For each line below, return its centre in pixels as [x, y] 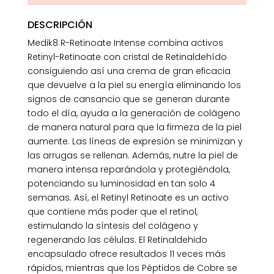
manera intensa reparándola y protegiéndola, [128, 170]
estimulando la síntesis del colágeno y [113, 226]
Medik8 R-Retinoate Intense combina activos [125, 43]
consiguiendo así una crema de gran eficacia [129, 71]
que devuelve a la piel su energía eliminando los [134, 85]
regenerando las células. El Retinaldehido [117, 240]
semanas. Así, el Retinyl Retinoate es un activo [128, 198]
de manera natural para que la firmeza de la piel [134, 128]
